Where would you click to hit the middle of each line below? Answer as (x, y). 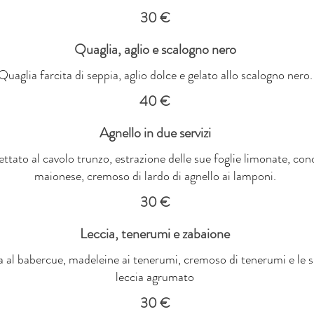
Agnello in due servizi (155, 132)
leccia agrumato (155, 277)
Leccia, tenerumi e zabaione (155, 233)
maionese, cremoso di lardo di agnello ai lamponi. (155, 176)
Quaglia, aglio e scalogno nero (155, 49)
